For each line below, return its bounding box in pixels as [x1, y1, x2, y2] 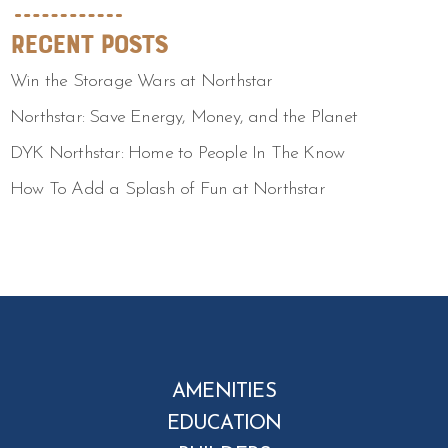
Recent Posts [10, 28, 167, 60]
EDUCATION [166, 414, 282, 434]
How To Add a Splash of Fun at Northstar [10, 180, 325, 199]
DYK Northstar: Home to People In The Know [10, 144, 345, 163]
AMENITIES [172, 382, 276, 402]
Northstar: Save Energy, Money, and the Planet [10, 108, 357, 127]
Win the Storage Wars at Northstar [10, 72, 273, 91]
